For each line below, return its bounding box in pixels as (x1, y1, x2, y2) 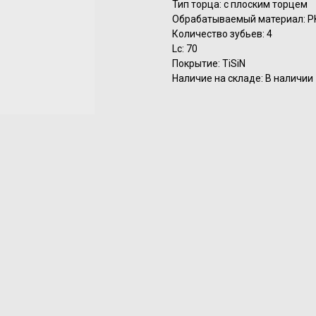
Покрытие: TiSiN (172, 58, 245, 70)
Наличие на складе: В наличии (172, 73, 313, 85)
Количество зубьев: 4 (172, 28, 272, 40)
